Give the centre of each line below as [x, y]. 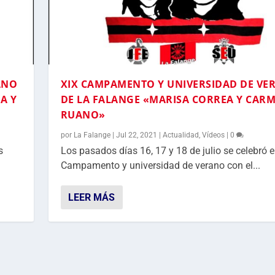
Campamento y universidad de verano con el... [160, 166]
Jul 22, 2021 [136, 135]
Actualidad [180, 135]
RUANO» [83, 115]
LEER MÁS [91, 198]
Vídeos [213, 135]
